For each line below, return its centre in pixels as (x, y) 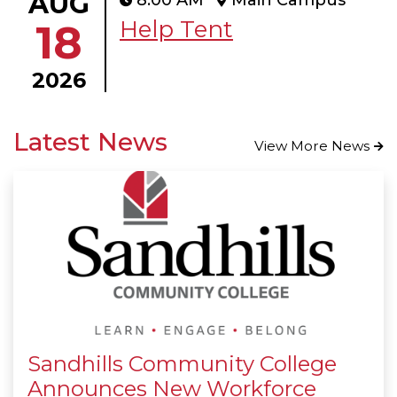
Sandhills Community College (182, 364)
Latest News (90, 142)
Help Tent (176, 30)
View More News (312, 146)
